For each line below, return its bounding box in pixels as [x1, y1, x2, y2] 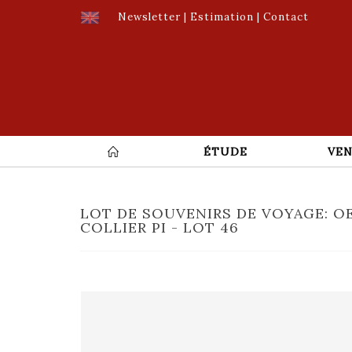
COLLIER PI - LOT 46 [80, 218, 239, 236]
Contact [263, 10, 309, 24]
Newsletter [118, 10, 181, 24]
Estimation [190, 10, 254, 24]
